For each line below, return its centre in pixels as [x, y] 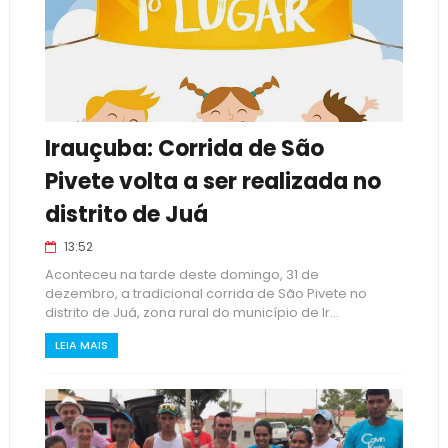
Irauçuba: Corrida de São [184, 148]
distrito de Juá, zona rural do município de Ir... [191, 312]
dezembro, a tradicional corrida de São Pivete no [205, 293]
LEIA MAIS [81, 345]
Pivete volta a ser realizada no [212, 181]
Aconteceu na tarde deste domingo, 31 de [181, 274]
